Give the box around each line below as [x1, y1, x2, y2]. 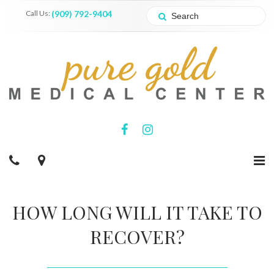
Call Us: [25, 9, 51, 18]
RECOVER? [89, 224, 185, 249]
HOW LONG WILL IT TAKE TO [12, 199, 262, 224]
